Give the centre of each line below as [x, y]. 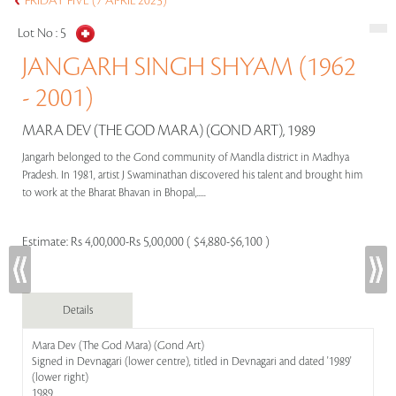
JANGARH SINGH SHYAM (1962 [189, 67]
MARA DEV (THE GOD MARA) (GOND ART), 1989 [169, 131]
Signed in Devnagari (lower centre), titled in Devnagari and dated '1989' [192, 362]
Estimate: [46, 242]
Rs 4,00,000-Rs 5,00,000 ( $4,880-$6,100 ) [170, 242]
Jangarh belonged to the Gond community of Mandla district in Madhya [186, 157]
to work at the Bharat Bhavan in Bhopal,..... [115, 193]
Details [77, 310]
